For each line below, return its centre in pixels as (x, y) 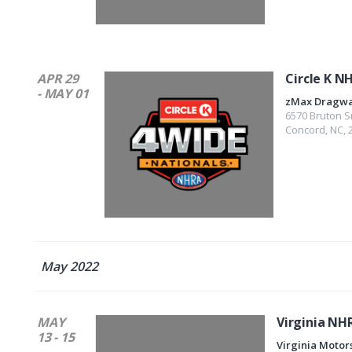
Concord (306, 130)
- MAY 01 (63, 93)
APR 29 (58, 79)
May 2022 (70, 266)
